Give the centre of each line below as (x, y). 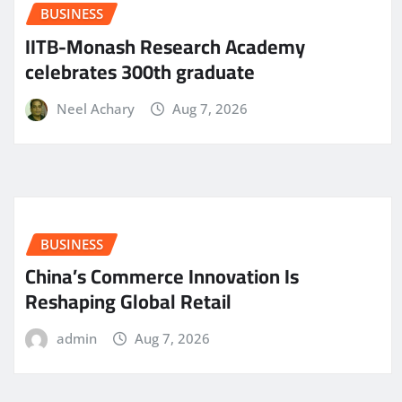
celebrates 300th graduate (140, 72)
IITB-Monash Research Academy (165, 47)
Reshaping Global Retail (128, 302)
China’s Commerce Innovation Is (162, 277)
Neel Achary (95, 109)
